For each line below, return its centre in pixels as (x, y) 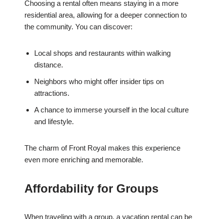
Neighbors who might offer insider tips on (99, 82)
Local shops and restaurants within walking (102, 53)
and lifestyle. (54, 122)
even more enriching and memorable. (84, 160)
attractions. (52, 93)
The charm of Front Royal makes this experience (102, 148)
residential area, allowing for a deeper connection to (106, 15)
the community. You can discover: (78, 27)
